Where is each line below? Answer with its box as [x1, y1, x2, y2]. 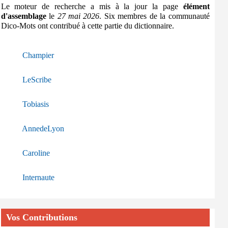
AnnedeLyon [21, 124, 64, 133]
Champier [22, 51, 54, 60]
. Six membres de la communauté [99, 12, 210, 20]
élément [183, 2, 210, 11]
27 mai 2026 [57, 12, 100, 20]
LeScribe [22, 75, 51, 84]
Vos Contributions [6, 212, 77, 222]
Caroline [22, 149, 50, 157]
